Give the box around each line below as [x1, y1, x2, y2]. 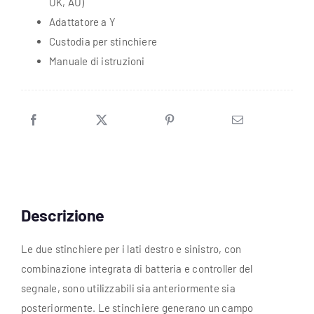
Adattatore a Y [48, 15, 116, 29]
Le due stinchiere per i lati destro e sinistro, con [20, 243, 242, 256]
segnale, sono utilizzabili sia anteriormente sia [20, 282, 235, 295]
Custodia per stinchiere [48, 35, 158, 48]
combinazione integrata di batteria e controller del [20, 262, 253, 275]
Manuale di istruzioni [48, 55, 145, 68]
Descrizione [20, 205, 105, 226]
